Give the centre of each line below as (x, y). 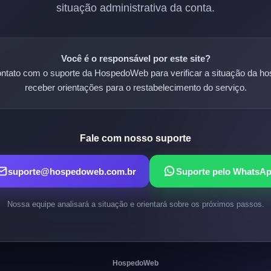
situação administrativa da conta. (135, 8)
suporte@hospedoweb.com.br (72, 171)
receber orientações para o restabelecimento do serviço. (135, 87)
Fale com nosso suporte (135, 138)
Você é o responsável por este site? (135, 58)
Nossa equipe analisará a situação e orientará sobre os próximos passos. (135, 204)
